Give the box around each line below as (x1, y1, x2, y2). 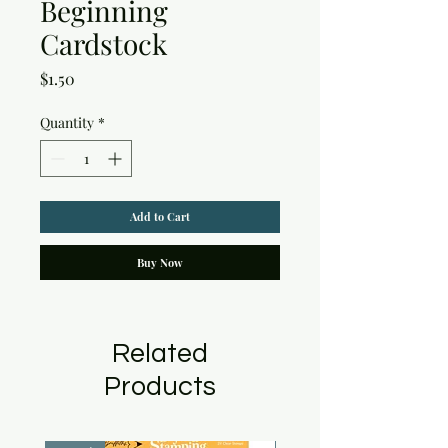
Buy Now (137, 255, 183, 271)
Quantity (40, 113, 94, 133)
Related (112, 340, 208, 369)
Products (104, 373, 216, 402)
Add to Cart (130, 209, 190, 225)
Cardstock (40, 25, 167, 63)
